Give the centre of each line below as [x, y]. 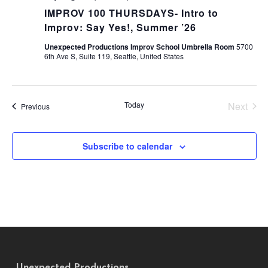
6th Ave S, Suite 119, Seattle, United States [114, 56]
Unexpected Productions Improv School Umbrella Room [140, 46]
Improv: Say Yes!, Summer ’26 [120, 27]
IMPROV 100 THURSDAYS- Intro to [131, 13]
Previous [35, 106]
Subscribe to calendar [127, 146]
